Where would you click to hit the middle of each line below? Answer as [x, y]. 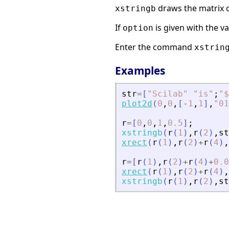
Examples [140, 71]
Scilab [168, 94]
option [138, 28]
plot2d [137, 104]
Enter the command [155, 47]
